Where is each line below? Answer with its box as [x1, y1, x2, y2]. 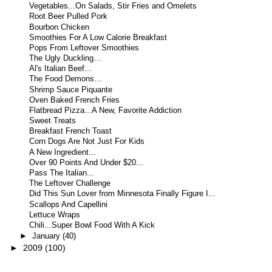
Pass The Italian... [29, 168, 95, 177]
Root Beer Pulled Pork [29, 12, 108, 21]
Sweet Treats [29, 117, 76, 126]
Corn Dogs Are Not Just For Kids [29, 137, 145, 146]
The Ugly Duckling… [29, 54, 102, 63]
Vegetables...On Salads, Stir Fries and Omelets [29, 2, 197, 11]
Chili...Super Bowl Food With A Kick [29, 220, 155, 229]
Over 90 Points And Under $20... [29, 158, 144, 167]
